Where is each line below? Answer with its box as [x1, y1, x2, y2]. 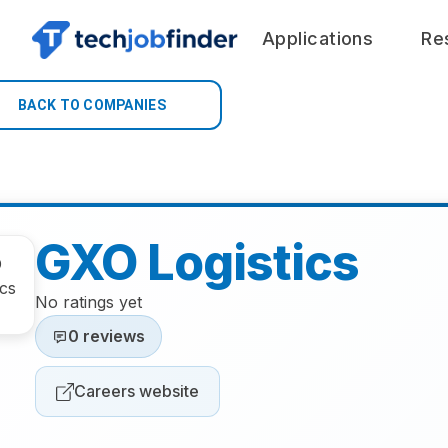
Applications [262, 27, 374, 49]
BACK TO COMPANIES [18, 97, 166, 113]
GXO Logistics [35, 233, 360, 292]
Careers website [74, 381, 199, 401]
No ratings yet [35, 292, 142, 312]
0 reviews [68, 326, 145, 346]
